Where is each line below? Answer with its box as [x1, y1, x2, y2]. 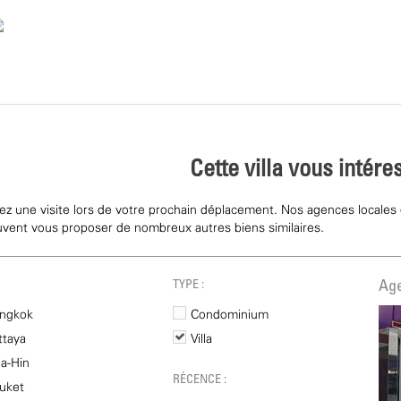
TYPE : [172, 279, 204, 292]
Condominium [190, 309, 269, 321]
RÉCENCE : [172, 374, 226, 387]
